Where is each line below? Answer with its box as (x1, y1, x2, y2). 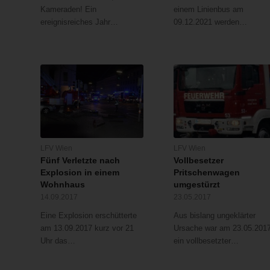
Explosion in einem (40, 167, 119, 177)
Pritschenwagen (173, 167, 240, 177)
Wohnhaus (40, 179, 85, 189)
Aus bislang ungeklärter (173, 210, 256, 220)
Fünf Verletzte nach (40, 155, 120, 165)
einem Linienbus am (173, 5, 243, 14)
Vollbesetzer (173, 155, 224, 165)
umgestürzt (173, 179, 220, 189)
